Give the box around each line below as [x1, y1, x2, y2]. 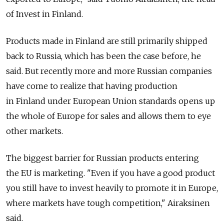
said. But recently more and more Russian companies [6, 66, 212, 76]
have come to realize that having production [6, 81, 177, 91]
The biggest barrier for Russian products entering [6, 153, 199, 163]
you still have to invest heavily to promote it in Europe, [6, 183, 218, 193]
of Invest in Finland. [6, 9, 83, 19]
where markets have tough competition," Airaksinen [6, 198, 210, 208]
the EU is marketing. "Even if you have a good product [6, 168, 215, 178]
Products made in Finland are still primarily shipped [6, 36, 207, 46]
